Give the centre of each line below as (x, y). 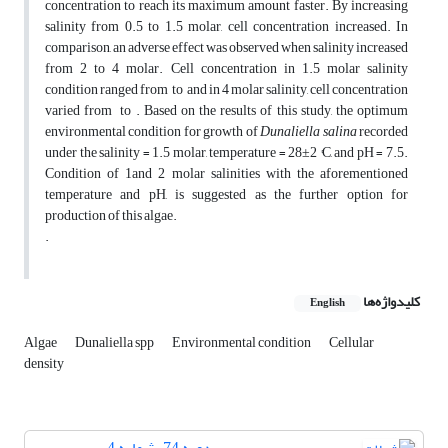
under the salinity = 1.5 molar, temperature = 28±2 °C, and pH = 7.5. (226, 153)
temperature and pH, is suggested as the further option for (226, 195)
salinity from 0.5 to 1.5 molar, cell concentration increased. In (226, 27)
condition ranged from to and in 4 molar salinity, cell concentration (226, 90)
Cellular (351, 343)
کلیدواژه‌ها (391, 302)
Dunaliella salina (308, 132)
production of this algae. (111, 216)
